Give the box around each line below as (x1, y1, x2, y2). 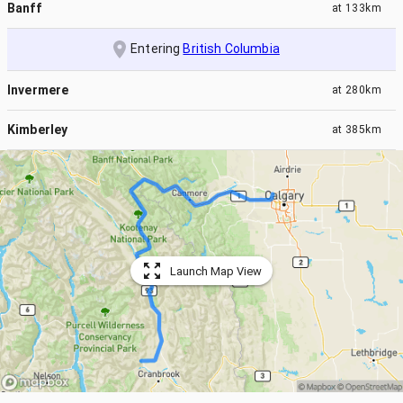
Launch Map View (170, 264, 262, 278)
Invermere (7, 82, 69, 97)
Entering (130, 40, 184, 56)
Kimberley (7, 121, 68, 137)
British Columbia (183, 40, 280, 56)
